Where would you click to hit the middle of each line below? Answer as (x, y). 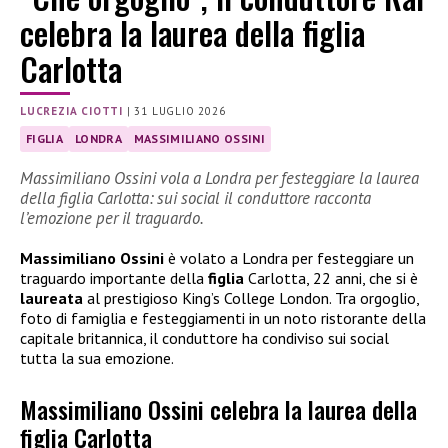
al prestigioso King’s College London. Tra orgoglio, (253, 298)
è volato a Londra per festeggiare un (289, 258)
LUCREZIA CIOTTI (71, 110)
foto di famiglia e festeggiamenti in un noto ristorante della (223, 318)
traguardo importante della (114, 278)
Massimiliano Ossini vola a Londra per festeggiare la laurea (219, 178)
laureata (53, 298)
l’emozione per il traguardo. (112, 218)
